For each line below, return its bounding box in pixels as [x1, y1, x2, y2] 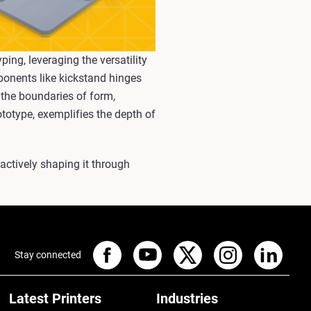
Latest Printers [9, 289, 102, 307]
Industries [156, 289, 219, 307]
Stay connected [15, 249, 81, 261]
